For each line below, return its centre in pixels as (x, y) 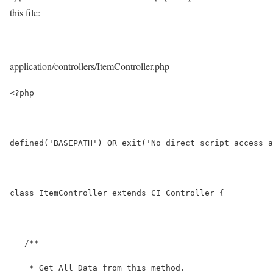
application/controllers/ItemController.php (90, 66)
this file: (25, 12)
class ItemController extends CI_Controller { (117, 193)
